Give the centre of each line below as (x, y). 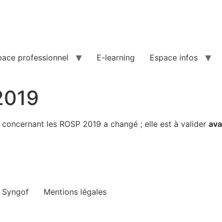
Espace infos (174, 57)
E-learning (116, 57)
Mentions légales (75, 192)
